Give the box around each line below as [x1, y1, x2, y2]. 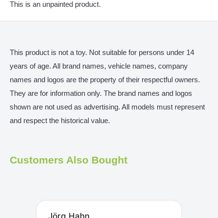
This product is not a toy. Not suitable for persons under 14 [10, 48, 194, 57]
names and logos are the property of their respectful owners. [10, 75, 200, 84]
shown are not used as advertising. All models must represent [10, 103, 205, 111]
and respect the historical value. [10, 116, 110, 125]
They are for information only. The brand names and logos [10, 89, 192, 98]
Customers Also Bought [10, 154, 127, 166]
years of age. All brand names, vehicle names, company [10, 62, 188, 71]
